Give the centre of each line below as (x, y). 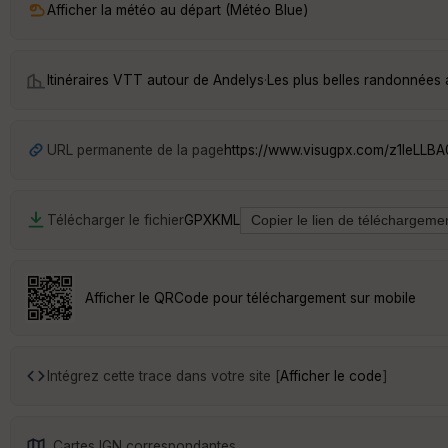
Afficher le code (331, 375)
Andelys (238, 79)
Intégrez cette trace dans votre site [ (163, 375)
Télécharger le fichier (115, 219)
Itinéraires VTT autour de (130, 79)
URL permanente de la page (135, 149)
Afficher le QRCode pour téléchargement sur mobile (250, 297)
